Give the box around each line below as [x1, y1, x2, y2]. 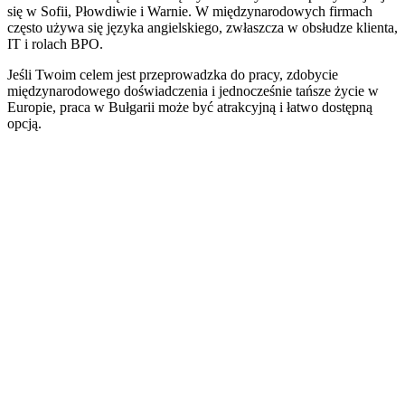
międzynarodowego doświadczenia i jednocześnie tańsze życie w [7, 82, 379, 99]
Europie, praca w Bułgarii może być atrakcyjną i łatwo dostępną [7, 99, 372, 115]
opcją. [7, 115, 42, 131]
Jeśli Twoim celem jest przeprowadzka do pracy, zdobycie [7, 66, 338, 82]
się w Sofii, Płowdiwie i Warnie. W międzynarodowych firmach [7, 3, 372, 19]
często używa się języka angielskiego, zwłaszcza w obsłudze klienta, [7, 19, 398, 35]
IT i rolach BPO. [7, 35, 103, 52]
